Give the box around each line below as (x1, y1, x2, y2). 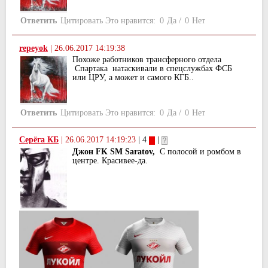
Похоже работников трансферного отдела (72, 54, 221, 64)
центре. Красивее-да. (72, 156, 148, 166)
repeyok (19, 43, 48, 53)
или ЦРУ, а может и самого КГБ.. (72, 72, 194, 82)
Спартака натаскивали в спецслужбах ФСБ (72, 63, 232, 73)
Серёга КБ (19, 135, 59, 145)
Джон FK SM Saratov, (72, 147, 155, 157)
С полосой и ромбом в (155, 147, 241, 157)
